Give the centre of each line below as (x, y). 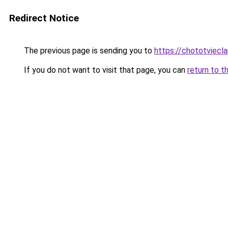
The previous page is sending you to (88, 51)
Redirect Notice (44, 18)
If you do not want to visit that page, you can (105, 70)
